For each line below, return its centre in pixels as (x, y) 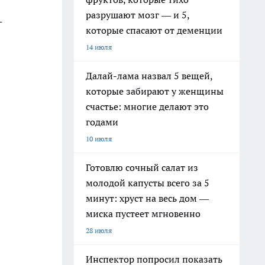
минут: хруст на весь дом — (147, 198)
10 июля (99, 139)
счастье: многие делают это (147, 106)
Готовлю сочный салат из (142, 167)
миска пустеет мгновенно (143, 214)
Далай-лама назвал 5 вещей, (149, 76)
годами (102, 122)
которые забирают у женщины (155, 91)
